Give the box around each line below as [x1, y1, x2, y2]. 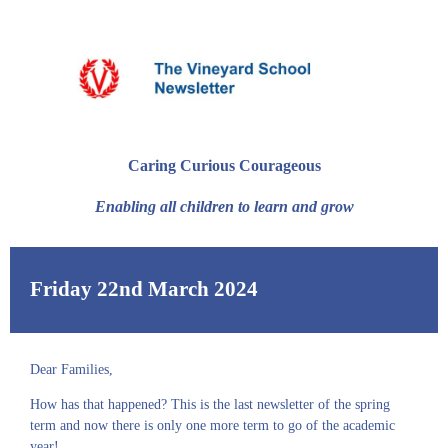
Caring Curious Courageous [127, 156, 321, 176]
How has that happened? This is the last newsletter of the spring [30, 397, 390, 412]
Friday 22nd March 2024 [30, 277, 263, 302]
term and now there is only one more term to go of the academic [30, 418, 395, 433]
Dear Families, [30, 362, 113, 377]
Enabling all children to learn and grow [94, 196, 354, 216]
